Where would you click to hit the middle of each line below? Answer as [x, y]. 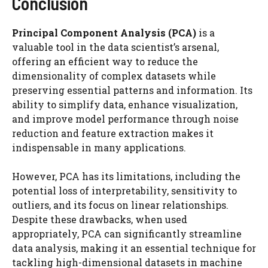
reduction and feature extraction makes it [113, 133]
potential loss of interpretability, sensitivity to [124, 191]
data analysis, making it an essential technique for [134, 248]
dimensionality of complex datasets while [114, 76]
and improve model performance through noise [125, 119]
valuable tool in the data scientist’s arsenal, [115, 47]
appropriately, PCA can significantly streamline [127, 234]
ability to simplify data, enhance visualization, [125, 104]
